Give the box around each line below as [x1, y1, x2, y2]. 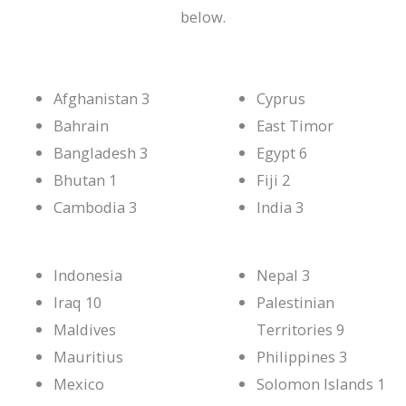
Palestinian [256, 291, 335, 313]
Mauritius [53, 345, 124, 367]
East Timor [256, 115, 334, 137]
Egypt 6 [256, 142, 308, 164]
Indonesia [53, 264, 123, 285]
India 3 [256, 197, 304, 218]
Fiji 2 [256, 169, 291, 191]
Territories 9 [256, 318, 345, 340]
